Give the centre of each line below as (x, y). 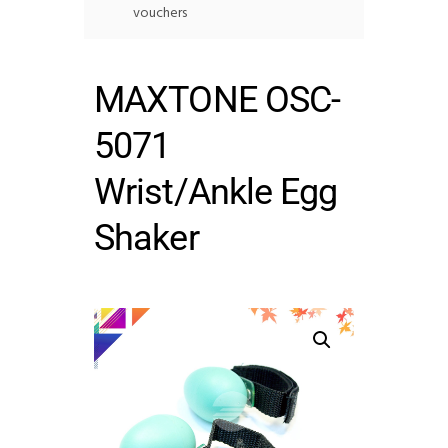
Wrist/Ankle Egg (216, 191)
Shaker (146, 237)
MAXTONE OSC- (217, 99)
